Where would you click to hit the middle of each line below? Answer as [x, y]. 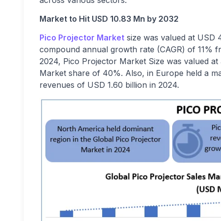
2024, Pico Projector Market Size [102, 61]
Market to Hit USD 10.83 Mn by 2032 [109, 19]
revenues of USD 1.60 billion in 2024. [110, 85]
